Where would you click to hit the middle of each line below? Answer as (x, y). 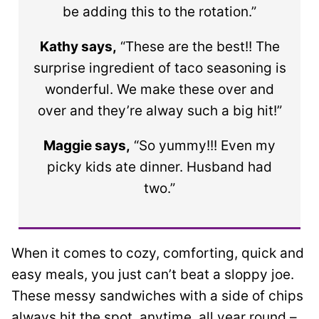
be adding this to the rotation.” (159, 11)
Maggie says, (87, 145)
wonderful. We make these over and (159, 89)
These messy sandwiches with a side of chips (157, 296)
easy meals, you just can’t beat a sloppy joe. (153, 274)
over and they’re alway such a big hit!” (159, 110)
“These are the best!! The (198, 46)
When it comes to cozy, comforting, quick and (158, 253)
